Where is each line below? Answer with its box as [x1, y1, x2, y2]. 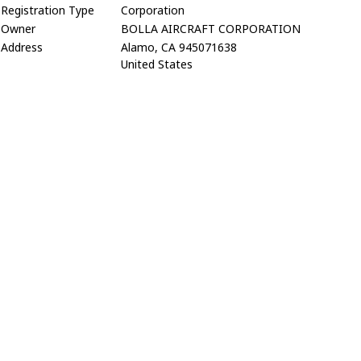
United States [121, 56, 193, 72]
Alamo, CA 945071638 [121, 39, 237, 55]
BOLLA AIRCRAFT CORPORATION [121, 21, 301, 36]
